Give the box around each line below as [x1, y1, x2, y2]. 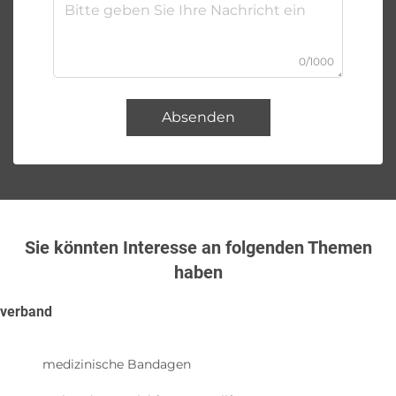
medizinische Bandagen [42, 355, 191, 372]
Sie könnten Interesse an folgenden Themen [24, 236, 372, 258]
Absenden [161, 108, 235, 126]
